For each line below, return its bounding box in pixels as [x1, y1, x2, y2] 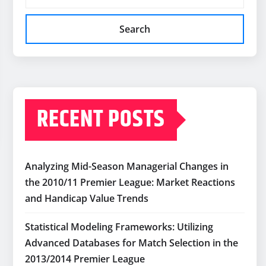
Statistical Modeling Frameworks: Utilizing [25, 220, 213, 234]
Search [119, 23, 150, 36]
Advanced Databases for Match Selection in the [25, 236, 238, 250]
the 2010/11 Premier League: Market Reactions [25, 176, 235, 189]
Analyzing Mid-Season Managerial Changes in [25, 160, 229, 173]
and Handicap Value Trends [25, 192, 148, 205]
